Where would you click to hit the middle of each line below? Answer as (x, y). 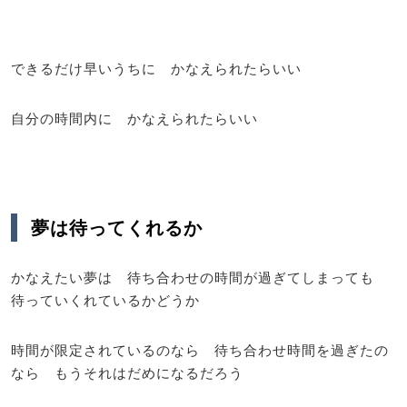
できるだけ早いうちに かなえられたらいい (156, 68)
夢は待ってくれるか (117, 228)
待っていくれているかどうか (105, 300)
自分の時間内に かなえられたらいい (134, 118)
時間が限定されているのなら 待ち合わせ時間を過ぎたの (200, 350)
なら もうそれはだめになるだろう (127, 372)
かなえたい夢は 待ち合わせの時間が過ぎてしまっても (200, 277)
